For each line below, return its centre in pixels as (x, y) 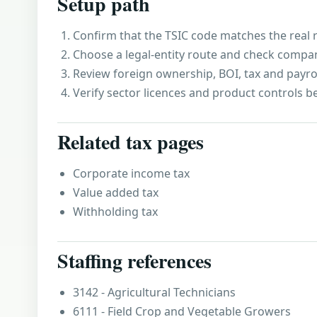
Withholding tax (115, 212)
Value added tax (116, 192)
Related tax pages (131, 142)
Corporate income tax (131, 173)
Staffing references (134, 261)
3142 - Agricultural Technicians (154, 292)
